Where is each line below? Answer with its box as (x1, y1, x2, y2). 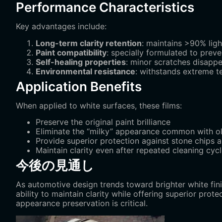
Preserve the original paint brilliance (36, 117, 170, 127)
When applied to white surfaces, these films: (16, 100, 182, 111)
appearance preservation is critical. (16, 198, 148, 209)
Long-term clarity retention (36, 38, 142, 48)
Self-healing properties (36, 56, 126, 67)
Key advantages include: (16, 21, 107, 32)
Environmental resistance (36, 66, 135, 76)
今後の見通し (16, 158, 94, 173)
